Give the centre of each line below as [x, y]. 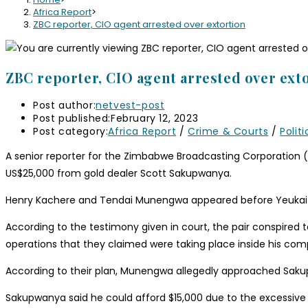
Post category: [71, 132]
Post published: [72, 119]
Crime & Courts [228, 132]
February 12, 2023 [155, 119]
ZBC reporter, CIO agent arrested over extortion [139, 24]
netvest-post [130, 106]
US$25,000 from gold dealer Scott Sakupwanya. [119, 174]
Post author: [65, 106]
